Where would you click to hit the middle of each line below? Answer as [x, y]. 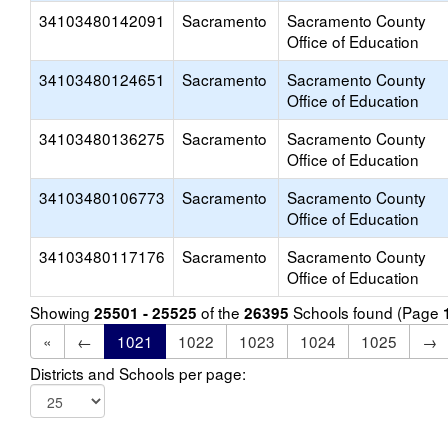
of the [220, 312]
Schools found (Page [366, 312]
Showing [62, 312]
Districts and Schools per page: [138, 373]
